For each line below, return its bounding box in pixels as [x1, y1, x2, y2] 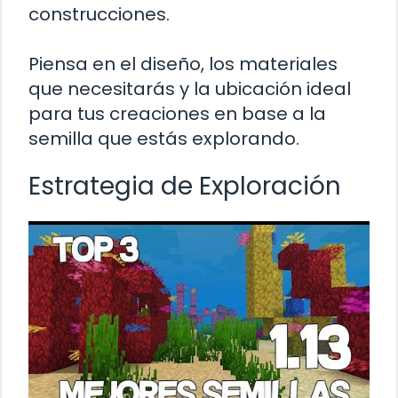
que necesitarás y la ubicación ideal [28, 76, 351, 101]
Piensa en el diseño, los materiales [28, 51, 338, 76]
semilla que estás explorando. [28, 125, 299, 151]
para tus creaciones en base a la [28, 100, 326, 126]
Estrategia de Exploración [28, 168, 341, 203]
